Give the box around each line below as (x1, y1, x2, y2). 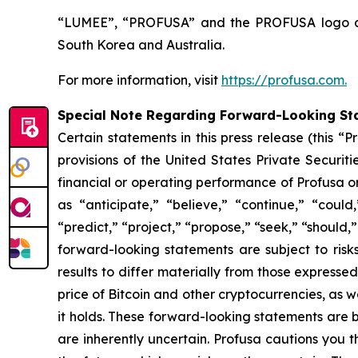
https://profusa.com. (221, 72, 347, 88)
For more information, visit (58, 72, 221, 88)
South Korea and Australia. (58, 37, 225, 53)
